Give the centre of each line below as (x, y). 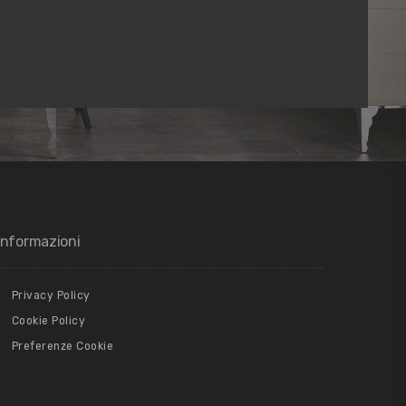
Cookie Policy (48, 320)
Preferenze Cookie (62, 346)
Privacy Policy (51, 295)
